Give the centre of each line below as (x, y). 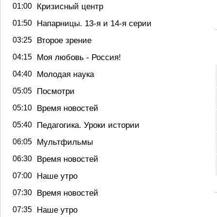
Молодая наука (65, 74)
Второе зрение (64, 40)
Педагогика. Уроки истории (88, 125)
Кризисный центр (70, 6)
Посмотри (56, 91)
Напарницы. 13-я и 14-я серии (94, 23)
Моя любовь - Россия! (79, 57)
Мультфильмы (65, 142)
